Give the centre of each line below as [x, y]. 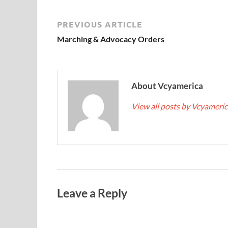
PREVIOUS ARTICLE [100, 24]
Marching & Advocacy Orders [111, 39]
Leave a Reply [92, 193]
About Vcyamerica [167, 85]
